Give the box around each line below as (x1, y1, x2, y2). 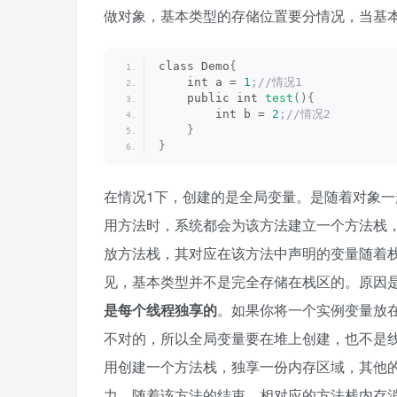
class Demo (159, 59, 230, 73)
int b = (159, 107, 272, 121)
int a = (159, 75, 244, 89)
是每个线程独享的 (104, 300, 217, 320)
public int (159, 91, 265, 105)
